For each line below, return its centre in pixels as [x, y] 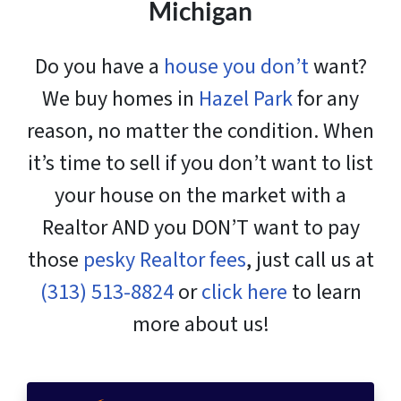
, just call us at [310, 260]
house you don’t [238, 67]
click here [244, 293]
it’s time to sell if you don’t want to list [200, 164]
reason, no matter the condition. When [200, 132]
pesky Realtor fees [164, 260]
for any [326, 99]
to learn [324, 293]
